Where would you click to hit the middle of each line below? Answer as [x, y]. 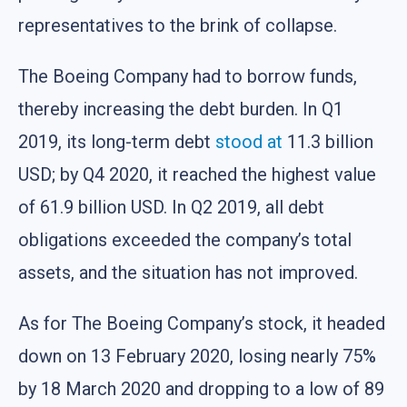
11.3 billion [328, 141]
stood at [249, 141]
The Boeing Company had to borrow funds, [188, 76]
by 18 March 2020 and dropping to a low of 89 [201, 388]
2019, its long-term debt [117, 141]
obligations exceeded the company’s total [185, 239]
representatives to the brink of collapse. [178, 25]
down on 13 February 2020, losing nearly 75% [197, 356]
